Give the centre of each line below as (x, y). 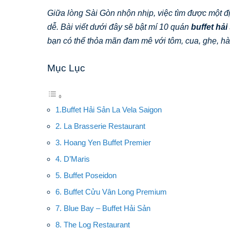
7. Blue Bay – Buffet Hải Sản (103, 208)
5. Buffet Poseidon (86, 175)
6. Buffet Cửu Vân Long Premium (111, 191)
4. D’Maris (73, 159)
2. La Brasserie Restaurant (100, 126)
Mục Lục (66, 68)
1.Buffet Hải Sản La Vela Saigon (109, 109)
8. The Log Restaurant (93, 224)
